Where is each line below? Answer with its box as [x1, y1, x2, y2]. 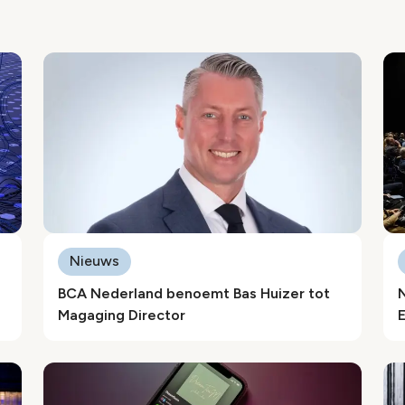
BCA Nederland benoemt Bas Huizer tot [58, 285, 330, 302]
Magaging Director [58, 306, 185, 324]
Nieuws [70, 252, 119, 269]
